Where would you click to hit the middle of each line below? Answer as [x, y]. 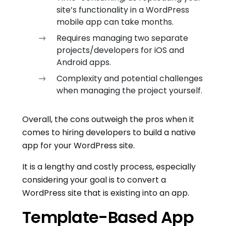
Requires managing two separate [122, 38]
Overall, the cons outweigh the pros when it [108, 120]
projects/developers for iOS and [120, 50]
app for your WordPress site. [78, 146]
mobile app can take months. [115, 22]
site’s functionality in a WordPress [123, 10]
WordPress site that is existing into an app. [106, 193]
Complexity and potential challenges [130, 79]
